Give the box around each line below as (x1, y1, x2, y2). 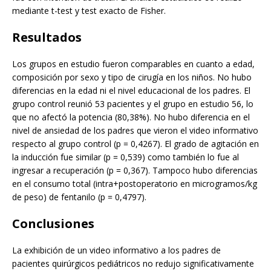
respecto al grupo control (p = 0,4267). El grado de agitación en (12, 138, 259, 150)
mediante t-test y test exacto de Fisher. (12, 5, 166, 17)
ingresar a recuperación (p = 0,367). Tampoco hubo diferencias (12, 165, 258, 177)
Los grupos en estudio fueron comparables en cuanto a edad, (12, 58, 255, 70)
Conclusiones (12, 215, 94, 232)
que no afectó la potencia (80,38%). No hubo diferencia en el (12, 111, 250, 123)
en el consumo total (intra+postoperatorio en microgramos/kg (12, 178, 257, 190)
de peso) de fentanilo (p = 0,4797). (12, 191, 146, 203)
